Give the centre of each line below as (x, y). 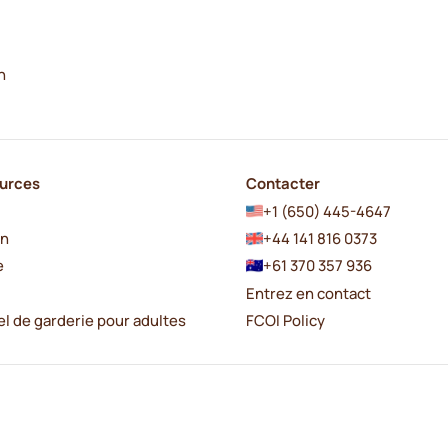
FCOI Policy (286, 320)
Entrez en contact (309, 292)
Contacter (283, 183)
